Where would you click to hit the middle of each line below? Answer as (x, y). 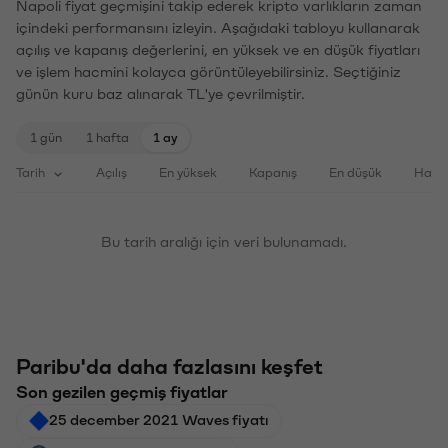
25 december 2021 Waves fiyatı (159, 420)
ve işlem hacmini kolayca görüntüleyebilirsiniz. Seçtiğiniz (208, 72)
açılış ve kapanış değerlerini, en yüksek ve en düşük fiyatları (218, 50)
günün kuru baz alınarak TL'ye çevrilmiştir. (160, 94)
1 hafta (107, 138)
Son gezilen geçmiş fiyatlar (122, 392)
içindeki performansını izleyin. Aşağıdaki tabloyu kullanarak (218, 28)
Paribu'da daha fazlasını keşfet (169, 367)
